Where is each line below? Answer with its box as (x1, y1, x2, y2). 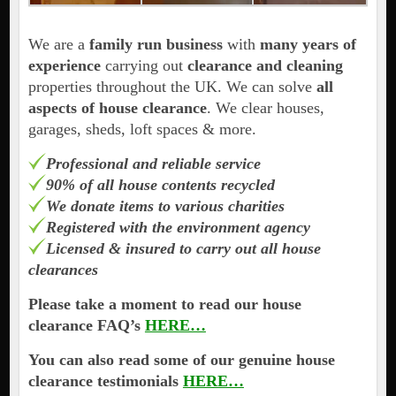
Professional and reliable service (45, 155, 261, 173)
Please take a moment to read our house (27, 295, 301, 314)
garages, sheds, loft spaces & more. (27, 120, 256, 139)
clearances (27, 261, 98, 279)
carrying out (100, 57, 187, 75)
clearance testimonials (27, 372, 183, 391)
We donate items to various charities (45, 197, 285, 216)
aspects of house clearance (27, 99, 207, 118)
